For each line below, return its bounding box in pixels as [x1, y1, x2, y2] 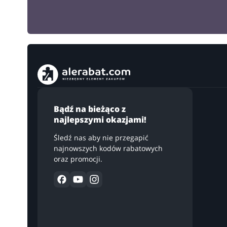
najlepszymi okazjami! [53, 113, 146, 125]
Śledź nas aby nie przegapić [53, 132, 148, 142]
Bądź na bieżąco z [53, 103, 126, 115]
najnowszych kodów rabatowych [53, 143, 163, 153]
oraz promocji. [53, 154, 102, 164]
